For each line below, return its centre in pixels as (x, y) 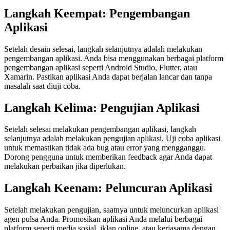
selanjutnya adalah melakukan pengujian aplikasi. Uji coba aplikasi (112, 139)
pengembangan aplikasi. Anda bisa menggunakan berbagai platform (114, 58)
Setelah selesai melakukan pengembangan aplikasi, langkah (100, 129)
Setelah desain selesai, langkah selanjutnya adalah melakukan (103, 49)
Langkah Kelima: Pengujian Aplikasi (102, 108)
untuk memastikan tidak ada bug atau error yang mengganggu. (105, 148)
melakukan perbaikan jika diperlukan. (65, 166)
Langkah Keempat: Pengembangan (97, 13)
